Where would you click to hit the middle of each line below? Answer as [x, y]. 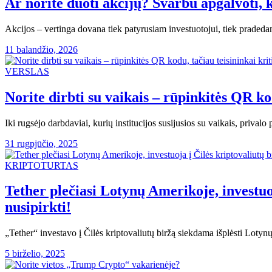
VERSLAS [27, 71]
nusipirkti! [38, 207]
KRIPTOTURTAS [42, 165]
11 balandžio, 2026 [41, 49]
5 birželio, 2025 [35, 254]
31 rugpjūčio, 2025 [41, 143]
